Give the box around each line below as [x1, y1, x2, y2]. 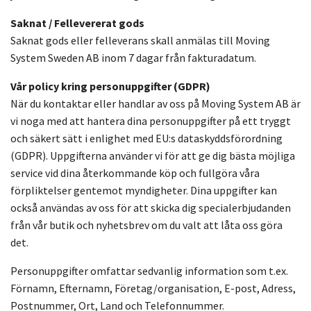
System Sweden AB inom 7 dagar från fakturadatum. [10, 51, 256, 65]
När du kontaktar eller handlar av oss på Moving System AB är [10, 96, 301, 111]
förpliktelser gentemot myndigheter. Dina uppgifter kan [10, 183, 277, 198]
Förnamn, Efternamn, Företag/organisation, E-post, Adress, [10, 281, 296, 296]
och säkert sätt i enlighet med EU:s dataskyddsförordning [10, 131, 283, 146]
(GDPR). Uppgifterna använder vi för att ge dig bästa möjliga [10, 149, 295, 163]
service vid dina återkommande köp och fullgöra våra [10, 166, 260, 180]
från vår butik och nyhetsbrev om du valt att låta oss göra [10, 218, 283, 233]
